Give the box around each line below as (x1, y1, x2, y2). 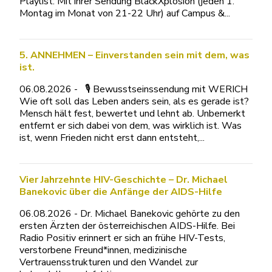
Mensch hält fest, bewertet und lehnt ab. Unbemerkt (19, 107, 245, 120)
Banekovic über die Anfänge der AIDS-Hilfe (19, 185, 222, 199)
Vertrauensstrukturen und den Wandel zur (19, 256, 198, 269)
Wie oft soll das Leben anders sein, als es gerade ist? (19, 95, 249, 108)
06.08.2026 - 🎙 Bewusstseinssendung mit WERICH (19, 83, 248, 96)
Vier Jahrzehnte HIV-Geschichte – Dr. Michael (19, 173, 228, 186)
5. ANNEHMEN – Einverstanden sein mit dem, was (19, 49, 250, 62)
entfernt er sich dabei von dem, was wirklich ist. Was (19, 119, 242, 132)
